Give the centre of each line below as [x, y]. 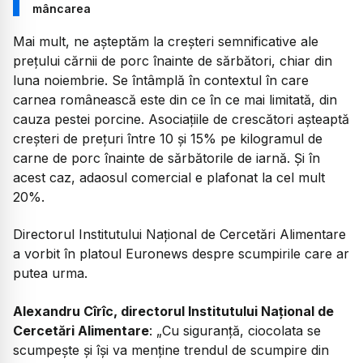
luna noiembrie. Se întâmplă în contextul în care [161, 80]
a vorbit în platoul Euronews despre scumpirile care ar [181, 254]
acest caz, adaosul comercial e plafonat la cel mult [169, 177]
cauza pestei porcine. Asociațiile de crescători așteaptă [181, 119]
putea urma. [50, 273]
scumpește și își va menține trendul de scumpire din [171, 350]
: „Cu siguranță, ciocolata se [235, 330]
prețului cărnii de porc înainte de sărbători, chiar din [173, 60]
